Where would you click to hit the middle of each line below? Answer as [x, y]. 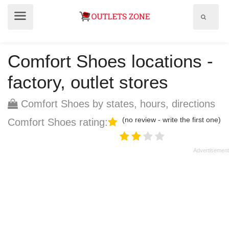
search [214, 26]
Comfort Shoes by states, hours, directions [117, 104]
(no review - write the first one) [171, 120]
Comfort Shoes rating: [58, 122]
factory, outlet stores [88, 82]
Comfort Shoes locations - [110, 61]
